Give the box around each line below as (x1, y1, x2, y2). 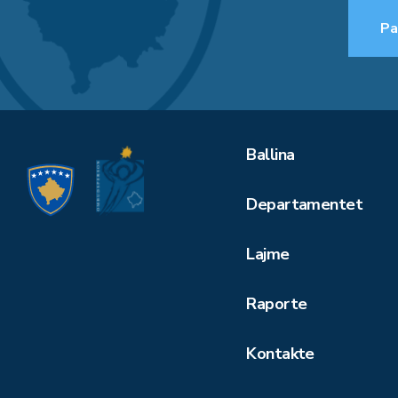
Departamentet (246, 193, 363, 215)
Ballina (246, 143, 295, 165)
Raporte (246, 292, 307, 314)
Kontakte (246, 342, 314, 364)
